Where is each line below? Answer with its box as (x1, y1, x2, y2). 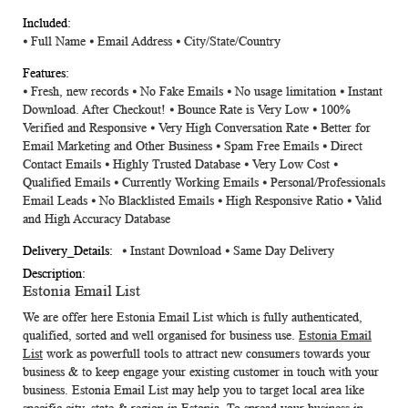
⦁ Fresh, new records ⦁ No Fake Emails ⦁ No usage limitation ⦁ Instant (23, 85, 382, 98)
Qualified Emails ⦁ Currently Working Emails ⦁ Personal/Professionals (23, 176, 385, 189)
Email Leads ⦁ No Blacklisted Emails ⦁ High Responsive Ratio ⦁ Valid (23, 194, 382, 208)
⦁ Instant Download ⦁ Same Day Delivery (122, 244, 334, 258)
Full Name (31, 35, 89, 48)
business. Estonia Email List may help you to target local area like (23, 383, 364, 397)
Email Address (97, 35, 176, 48)
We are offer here (23, 311, 117, 324)
